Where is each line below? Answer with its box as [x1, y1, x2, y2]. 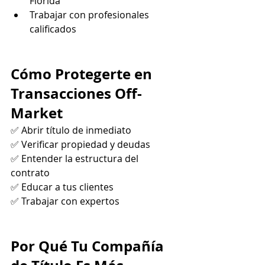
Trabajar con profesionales [30, 8, 151, 21]
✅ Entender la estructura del [11, 151, 141, 165]
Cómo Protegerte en [11, 63, 156, 84]
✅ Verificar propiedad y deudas [11, 137, 153, 151]
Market [11, 102, 63, 123]
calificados [30, 22, 76, 35]
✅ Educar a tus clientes [11, 180, 116, 193]
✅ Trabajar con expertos [11, 194, 119, 208]
